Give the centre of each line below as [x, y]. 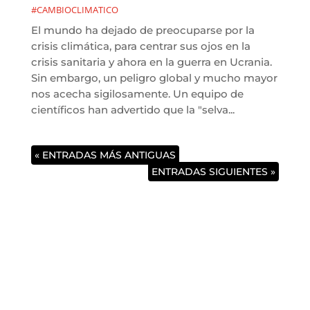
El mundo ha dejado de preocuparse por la [143, 30]
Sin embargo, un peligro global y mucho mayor [154, 77]
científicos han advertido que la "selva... [133, 109]
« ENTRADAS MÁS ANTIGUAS [105, 155]
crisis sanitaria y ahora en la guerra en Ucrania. [151, 62]
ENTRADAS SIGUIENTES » [214, 171]
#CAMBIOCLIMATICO [74, 9]
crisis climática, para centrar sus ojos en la [140, 46]
